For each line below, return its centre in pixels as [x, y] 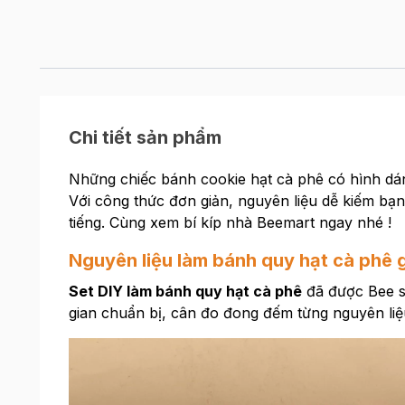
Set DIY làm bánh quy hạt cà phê [185, 291]
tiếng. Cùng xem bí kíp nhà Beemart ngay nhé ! [230, 222]
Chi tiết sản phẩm [145, 137]
